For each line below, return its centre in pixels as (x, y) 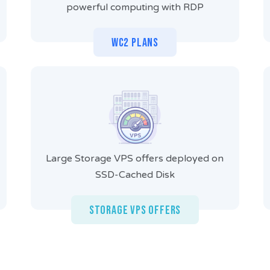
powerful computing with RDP (135, 8)
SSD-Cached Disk (135, 175)
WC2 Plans (135, 43)
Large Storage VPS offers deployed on (135, 159)
